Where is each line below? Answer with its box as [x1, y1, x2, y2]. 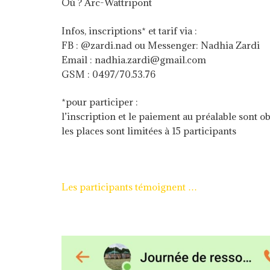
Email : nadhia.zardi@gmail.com [61, 53, 206, 66]
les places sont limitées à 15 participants [61, 125, 236, 137]
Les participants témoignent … [61, 181, 197, 193]
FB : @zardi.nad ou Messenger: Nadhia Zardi [61, 39, 260, 51]
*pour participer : [61, 96, 138, 108]
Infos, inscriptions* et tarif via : [61, 24, 197, 37]
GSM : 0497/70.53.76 [61, 67, 155, 80]
